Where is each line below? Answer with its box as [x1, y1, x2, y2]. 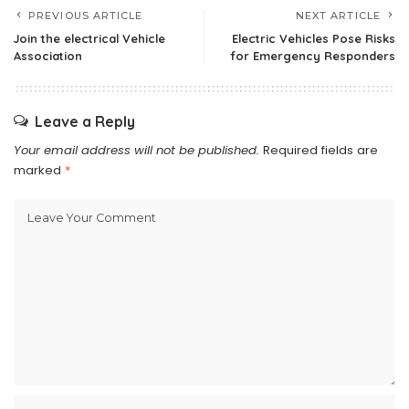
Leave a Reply [35, 112, 135, 131]
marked [14, 162, 65, 179]
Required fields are [263, 142, 378, 159]
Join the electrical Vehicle [14, 31, 165, 46]
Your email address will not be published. [14, 142, 259, 159]
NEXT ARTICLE [295, 9, 381, 22]
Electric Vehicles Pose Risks [232, 31, 395, 46]
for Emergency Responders [230, 48, 395, 63]
